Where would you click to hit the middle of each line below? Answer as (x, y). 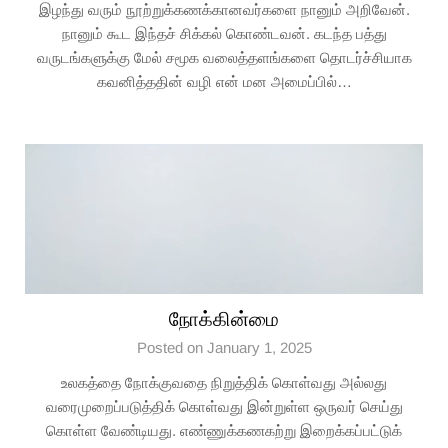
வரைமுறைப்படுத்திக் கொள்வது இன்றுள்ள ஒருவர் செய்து (224, 406)
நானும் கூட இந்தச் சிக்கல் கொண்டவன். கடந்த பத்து (224, 33)
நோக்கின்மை (224, 319)
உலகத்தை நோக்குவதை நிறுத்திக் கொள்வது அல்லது (224, 382)
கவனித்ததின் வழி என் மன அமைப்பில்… (224, 81)
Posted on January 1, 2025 (224, 347)
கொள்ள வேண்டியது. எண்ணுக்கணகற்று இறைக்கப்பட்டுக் (224, 430)
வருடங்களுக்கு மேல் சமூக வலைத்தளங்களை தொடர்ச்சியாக (224, 57)
